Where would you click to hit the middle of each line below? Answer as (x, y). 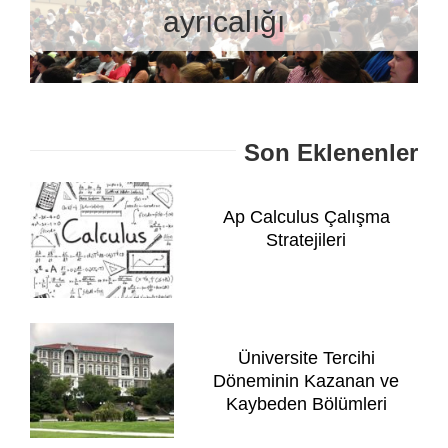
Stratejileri (306, 240)
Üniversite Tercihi (306, 357)
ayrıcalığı (224, 21)
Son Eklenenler (331, 153)
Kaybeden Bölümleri (306, 403)
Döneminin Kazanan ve (306, 380)
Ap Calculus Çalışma (306, 217)
